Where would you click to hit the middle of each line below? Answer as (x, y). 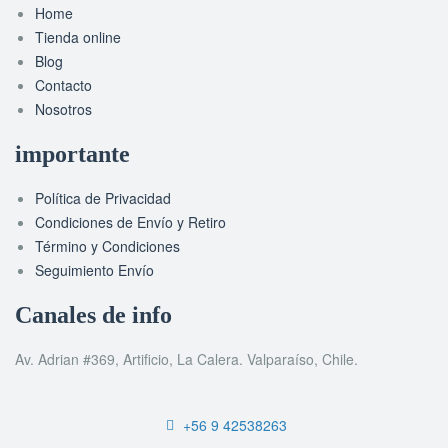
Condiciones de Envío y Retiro (130, 221)
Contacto (63, 84)
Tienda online (78, 36)
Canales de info (93, 314)
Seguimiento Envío (94, 269)
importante (72, 153)
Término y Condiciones (107, 245)
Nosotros (63, 108)
